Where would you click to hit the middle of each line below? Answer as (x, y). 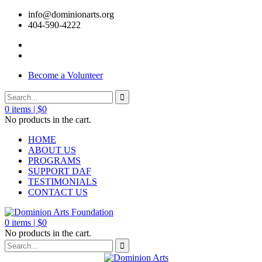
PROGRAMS (54, 161)
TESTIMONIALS (63, 182)
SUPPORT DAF (60, 171)
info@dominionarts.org (71, 14)
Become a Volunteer (65, 75)
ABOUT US (52, 150)
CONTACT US (58, 192)
